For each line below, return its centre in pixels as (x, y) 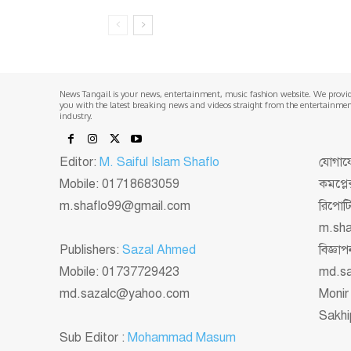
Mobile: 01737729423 (119, 271)
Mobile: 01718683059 (119, 184)
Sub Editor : (94, 337)
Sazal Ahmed (159, 250)
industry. (76, 116)
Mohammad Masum (182, 337)
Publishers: (91, 250)
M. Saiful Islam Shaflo (159, 162)
